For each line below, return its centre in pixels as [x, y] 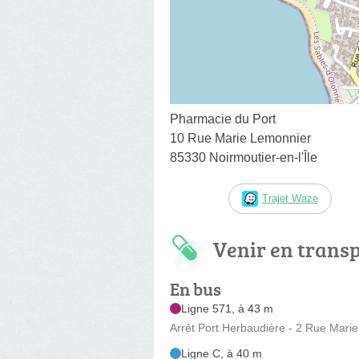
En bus [196, 288]
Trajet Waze [290, 198]
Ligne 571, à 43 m [227, 308]
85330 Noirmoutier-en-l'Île [244, 157]
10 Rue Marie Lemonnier [240, 138]
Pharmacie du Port [223, 119]
